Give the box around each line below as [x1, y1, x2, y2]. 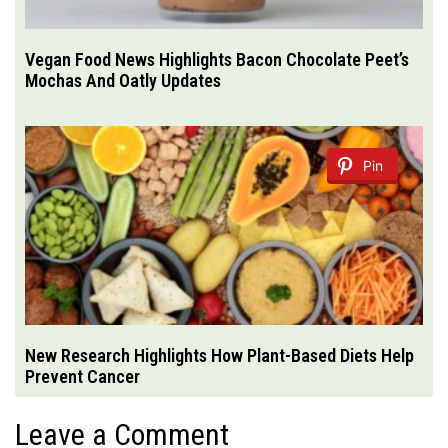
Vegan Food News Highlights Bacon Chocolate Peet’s [25, 48, 409, 70]
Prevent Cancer [25, 365, 140, 387]
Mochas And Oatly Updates [25, 69, 221, 91]
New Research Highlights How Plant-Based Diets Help [25, 344, 414, 366]
